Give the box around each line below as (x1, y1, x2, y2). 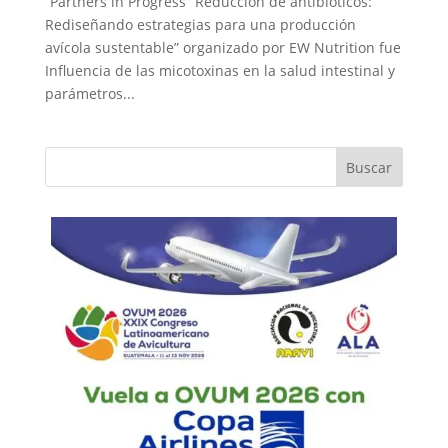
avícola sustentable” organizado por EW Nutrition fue (44, 38, 401, 58)
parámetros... (44, 84, 135, 104)
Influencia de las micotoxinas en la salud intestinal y (44, 61, 395, 81)
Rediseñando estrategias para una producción (44, 15, 356, 35)
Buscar (346, 157, 393, 177)
